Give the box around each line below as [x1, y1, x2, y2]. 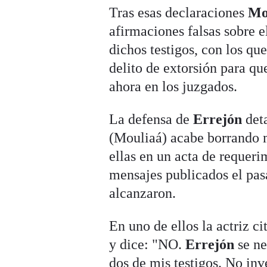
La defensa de [109, 111, 194, 128]
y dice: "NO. [109, 237, 186, 253]
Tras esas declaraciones [109, 5, 249, 21]
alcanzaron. [109, 185, 176, 201]
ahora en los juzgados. [109, 79, 238, 95]
